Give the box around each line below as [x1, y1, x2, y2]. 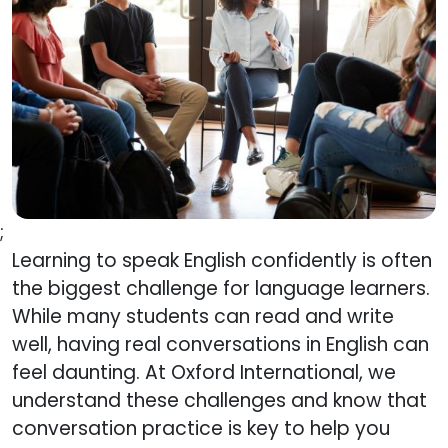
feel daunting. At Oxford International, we [12, 358, 396, 386]
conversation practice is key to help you [12, 414, 390, 442]
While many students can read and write [12, 302, 394, 330]
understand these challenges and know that [12, 386, 427, 414]
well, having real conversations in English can [12, 330, 429, 358]
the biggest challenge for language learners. [12, 274, 430, 302]
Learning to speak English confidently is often [12, 246, 432, 274]
